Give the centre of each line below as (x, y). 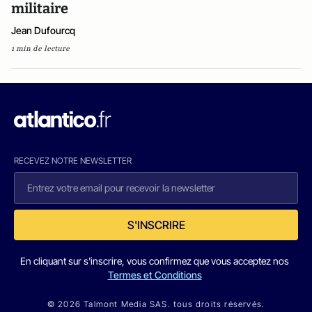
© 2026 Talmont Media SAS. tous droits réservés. (156, 304)
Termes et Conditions (155, 275)
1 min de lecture (40, 48)
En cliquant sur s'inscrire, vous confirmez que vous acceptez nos (155, 261)
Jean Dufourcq (43, 30)
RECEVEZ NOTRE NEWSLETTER (73, 161)
